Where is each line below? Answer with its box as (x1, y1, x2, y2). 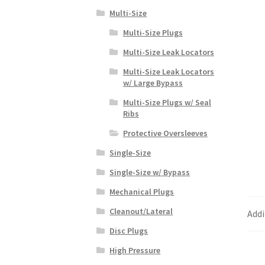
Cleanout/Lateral (109, 205, 173, 216)
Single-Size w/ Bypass (109, 166, 190, 177)
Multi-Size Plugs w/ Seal (122, 96, 211, 108)
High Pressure (109, 244, 161, 256)
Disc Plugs (109, 225, 148, 236)
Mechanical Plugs (109, 186, 174, 197)
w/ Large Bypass (122, 77, 183, 88)
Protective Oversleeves (122, 127, 208, 138)
